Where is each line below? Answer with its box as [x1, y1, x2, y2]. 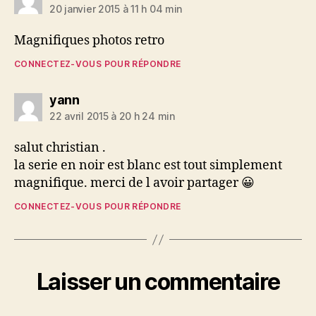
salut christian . [14, 140, 106, 156]
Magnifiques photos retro [14, 32, 164, 49]
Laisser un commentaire [36, 268, 280, 296]
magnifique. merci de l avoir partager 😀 [14, 175, 255, 191]
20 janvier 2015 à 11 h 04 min [49, 3, 183, 15]
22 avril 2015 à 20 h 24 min [49, 110, 175, 122]
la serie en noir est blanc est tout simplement [14, 157, 282, 174]
